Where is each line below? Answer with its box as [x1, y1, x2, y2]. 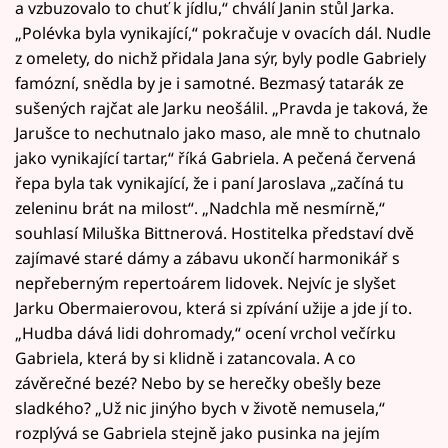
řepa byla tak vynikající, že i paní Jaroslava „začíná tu [15, 171, 404, 194]
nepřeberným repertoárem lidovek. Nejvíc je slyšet [15, 271, 396, 294]
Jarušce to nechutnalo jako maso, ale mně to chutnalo [15, 121, 421, 144]
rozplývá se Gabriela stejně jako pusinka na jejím [15, 421, 380, 444]
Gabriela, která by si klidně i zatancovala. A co [15, 346, 356, 369]
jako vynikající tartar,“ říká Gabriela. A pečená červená [15, 146, 416, 169]
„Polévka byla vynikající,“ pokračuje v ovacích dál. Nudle [15, 21, 431, 44]
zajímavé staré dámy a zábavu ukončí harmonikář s [15, 246, 400, 269]
